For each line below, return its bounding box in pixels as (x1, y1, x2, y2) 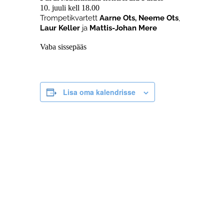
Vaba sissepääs (40, 42, 88, 51)
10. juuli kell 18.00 (40, 3, 99, 12)
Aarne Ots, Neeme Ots (99, 13, 178, 22)
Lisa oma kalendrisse (63, 87, 135, 97)
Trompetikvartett (40, 13, 99, 22)
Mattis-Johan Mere (89, 23, 157, 32)
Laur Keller (40, 23, 80, 32)
